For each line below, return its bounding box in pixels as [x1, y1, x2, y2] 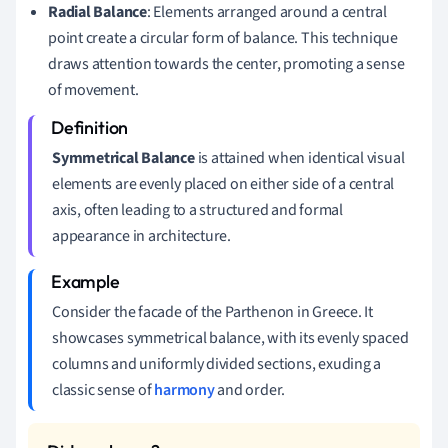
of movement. [48, 78, 139, 101]
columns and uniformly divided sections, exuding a [52, 352, 382, 375]
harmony [154, 378, 215, 401]
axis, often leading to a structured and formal [52, 198, 343, 221]
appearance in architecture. [52, 224, 232, 247]
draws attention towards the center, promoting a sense [48, 52, 405, 75]
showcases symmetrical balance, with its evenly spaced [52, 326, 409, 349]
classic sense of [52, 378, 155, 401]
